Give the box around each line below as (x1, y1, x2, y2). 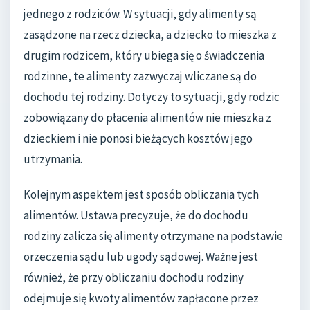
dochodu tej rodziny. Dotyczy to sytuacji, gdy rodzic (24, 89, 280, 104)
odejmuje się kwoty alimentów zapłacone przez (24, 291, 259, 307)
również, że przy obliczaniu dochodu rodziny (24, 270, 244, 286)
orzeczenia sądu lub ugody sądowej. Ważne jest (24, 249, 258, 265)
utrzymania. (24, 151, 82, 167)
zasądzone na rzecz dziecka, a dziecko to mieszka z (24, 26, 277, 42)
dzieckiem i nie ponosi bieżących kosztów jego (24, 130, 253, 146)
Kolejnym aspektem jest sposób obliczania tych (24, 187, 259, 203)
